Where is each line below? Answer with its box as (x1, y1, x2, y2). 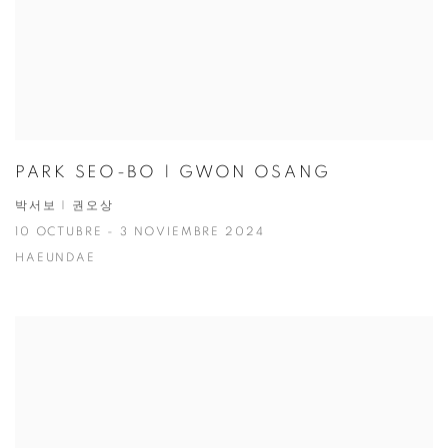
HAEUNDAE (15, 253, 96, 265)
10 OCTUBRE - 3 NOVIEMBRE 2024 (15, 227, 265, 239)
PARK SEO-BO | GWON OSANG (15, 164, 331, 182)
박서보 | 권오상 (15, 201, 114, 213)
